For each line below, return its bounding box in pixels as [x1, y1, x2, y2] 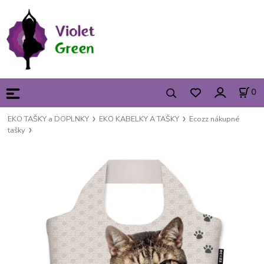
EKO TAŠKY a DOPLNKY [8, 113, 90, 124]
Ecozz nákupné [189, 113, 240, 124]
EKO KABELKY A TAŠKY [99, 113, 180, 124]
